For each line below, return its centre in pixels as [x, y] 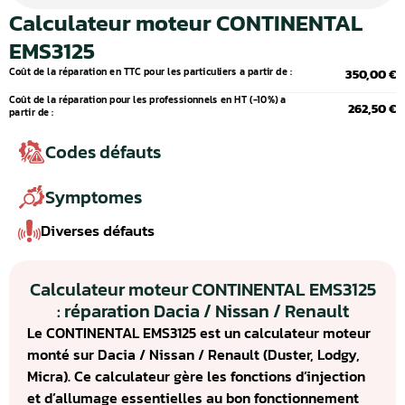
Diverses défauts [98, 231]
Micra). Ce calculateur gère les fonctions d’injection [196, 376]
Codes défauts [103, 152]
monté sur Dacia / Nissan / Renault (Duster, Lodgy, [193, 354]
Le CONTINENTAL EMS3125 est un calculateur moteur [199, 333]
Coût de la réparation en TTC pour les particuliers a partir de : [151, 71]
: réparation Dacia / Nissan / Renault [202, 311]
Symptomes [94, 197]
